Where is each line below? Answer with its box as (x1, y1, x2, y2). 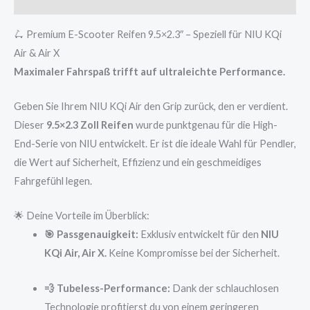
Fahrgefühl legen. (14, 175, 92, 188)
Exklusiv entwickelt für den (138, 228, 261, 241)
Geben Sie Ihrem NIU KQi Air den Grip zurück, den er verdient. (14, 100, 288, 113)
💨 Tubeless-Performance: (44, 282, 170, 294)
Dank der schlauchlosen (170, 282, 279, 294)
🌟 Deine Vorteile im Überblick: (14, 210, 149, 222)
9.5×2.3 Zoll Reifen (46, 119, 134, 131)
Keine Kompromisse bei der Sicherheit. (106, 247, 280, 259)
